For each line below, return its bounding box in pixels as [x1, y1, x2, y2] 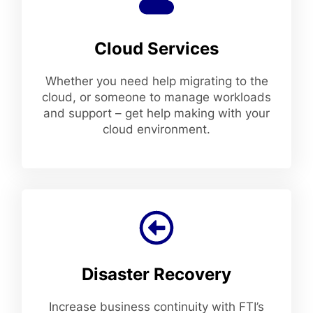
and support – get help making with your [43, 106, 270, 121]
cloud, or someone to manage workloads [42, 90, 271, 105]
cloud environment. [103, 122, 210, 137]
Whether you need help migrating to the [45, 74, 268, 89]
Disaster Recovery [82, 264, 231, 285]
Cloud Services [94, 38, 219, 59]
